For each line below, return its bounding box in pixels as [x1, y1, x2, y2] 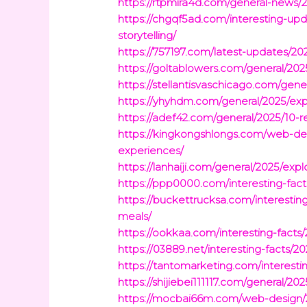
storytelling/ [118, 29, 177, 42]
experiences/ [118, 144, 184, 158]
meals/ [118, 210, 152, 223]
